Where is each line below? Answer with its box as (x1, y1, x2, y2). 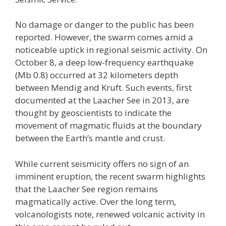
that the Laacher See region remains (15, 183, 158, 195)
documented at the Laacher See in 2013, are (15, 94, 189, 106)
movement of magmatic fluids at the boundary (15, 120, 202, 132)
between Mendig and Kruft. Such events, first (15, 82, 192, 94)
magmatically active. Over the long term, (15, 195, 176, 207)
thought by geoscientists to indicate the (15, 107, 172, 119)
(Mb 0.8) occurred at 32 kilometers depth (15, 69, 178, 81)
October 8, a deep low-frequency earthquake (15, 56, 194, 69)
